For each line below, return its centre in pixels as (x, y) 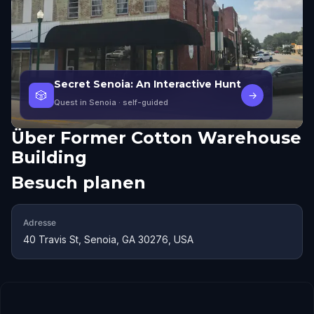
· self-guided (142, 102)
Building (49, 157)
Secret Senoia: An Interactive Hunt (148, 84)
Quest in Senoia (85, 102)
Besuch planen (78, 183)
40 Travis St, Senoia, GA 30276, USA (108, 239)
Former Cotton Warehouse (181, 138)
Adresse (40, 223)
